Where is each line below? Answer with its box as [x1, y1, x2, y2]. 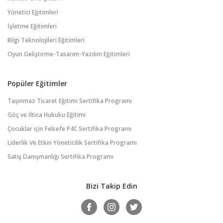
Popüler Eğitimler [7, 79, 67, 88]
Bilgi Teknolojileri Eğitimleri [7, 36, 85, 44]
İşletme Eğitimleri [7, 22, 57, 30]
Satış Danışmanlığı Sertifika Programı [7, 152, 113, 161]
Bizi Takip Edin [86, 181, 137, 191]
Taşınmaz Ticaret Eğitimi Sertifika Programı [7, 97, 132, 105]
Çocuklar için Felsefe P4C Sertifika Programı [7, 124, 131, 133]
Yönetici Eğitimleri [7, 8, 58, 16]
